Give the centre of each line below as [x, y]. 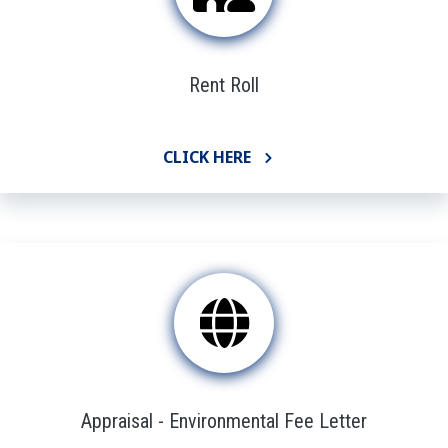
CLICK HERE [206, 156]
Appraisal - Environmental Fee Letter [224, 420]
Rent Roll [224, 84]
